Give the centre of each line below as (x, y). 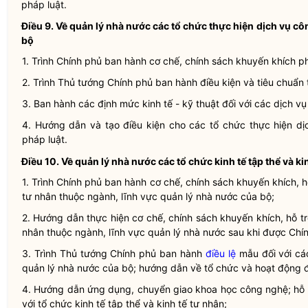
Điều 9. (39, 26)
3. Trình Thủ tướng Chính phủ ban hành (114, 253)
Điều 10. (40, 161)
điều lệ (220, 253)
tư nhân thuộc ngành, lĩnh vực (91, 196)
